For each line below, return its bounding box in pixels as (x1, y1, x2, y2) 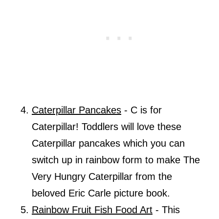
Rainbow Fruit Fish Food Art (31, 204, 153, 215)
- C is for (121, 104, 162, 115)
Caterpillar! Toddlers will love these (31, 121, 181, 132)
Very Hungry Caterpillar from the (31, 171, 172, 182)
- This (152, 204, 180, 215)
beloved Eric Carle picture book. (31, 187, 173, 198)
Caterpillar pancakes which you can (31, 137, 185, 149)
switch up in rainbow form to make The (31, 154, 200, 165)
